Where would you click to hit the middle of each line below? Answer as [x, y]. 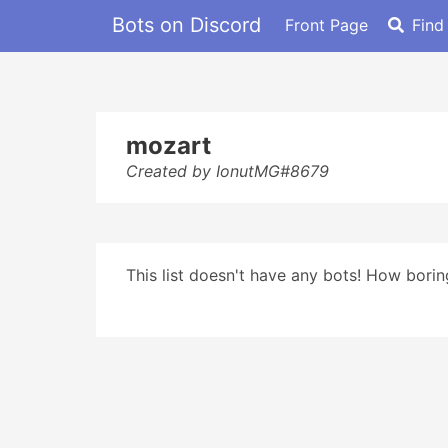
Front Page [326, 24]
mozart [168, 145]
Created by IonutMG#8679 [227, 171]
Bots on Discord [186, 24]
